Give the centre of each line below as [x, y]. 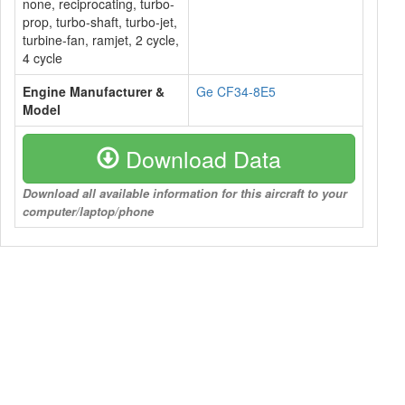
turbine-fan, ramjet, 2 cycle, [101, 40]
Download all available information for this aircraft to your [185, 193]
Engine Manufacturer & [94, 91]
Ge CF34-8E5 [236, 91]
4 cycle [42, 58]
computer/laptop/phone [88, 211]
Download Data [200, 158]
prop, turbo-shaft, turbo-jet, [100, 22]
